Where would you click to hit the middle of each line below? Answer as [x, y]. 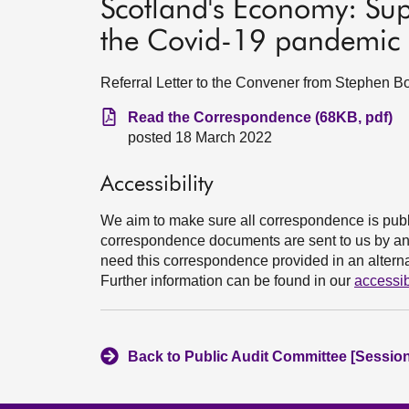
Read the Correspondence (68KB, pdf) [260, 117]
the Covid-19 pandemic [250, 42]
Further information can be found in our [227, 281]
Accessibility [157, 184]
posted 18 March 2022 [200, 137]
